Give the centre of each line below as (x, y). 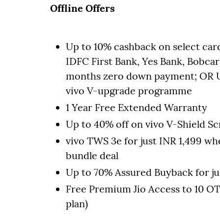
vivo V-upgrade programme (129, 91)
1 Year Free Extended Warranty (137, 107)
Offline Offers (82, 8)
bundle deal (92, 155)
